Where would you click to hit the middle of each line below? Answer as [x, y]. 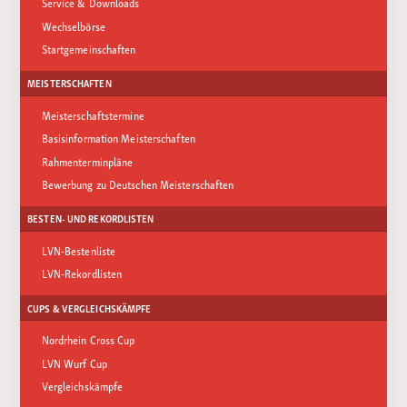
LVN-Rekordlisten [82, 273]
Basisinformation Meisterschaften [118, 138]
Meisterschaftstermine [93, 114]
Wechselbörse [73, 25]
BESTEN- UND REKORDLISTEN [91, 218]
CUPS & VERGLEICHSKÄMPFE [89, 308]
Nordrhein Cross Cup [88, 340]
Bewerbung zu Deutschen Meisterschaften [138, 184]
